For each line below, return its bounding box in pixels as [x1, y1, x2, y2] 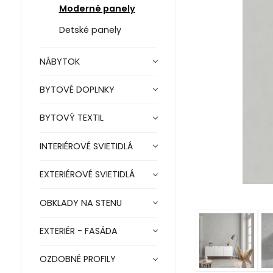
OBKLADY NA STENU [39, 196, 122, 209]
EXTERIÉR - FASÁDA [39, 224, 118, 237]
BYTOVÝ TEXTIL [39, 112, 104, 124]
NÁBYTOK [39, 55, 80, 68]
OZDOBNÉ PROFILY [39, 253, 116, 266]
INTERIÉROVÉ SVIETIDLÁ [39, 140, 133, 152]
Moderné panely [58, 2, 135, 15]
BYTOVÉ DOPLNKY [39, 83, 115, 96]
